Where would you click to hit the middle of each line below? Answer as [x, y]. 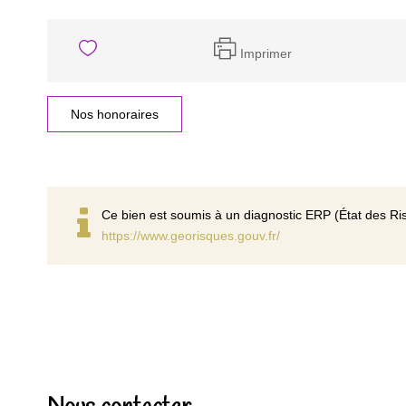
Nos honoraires [115, 114]
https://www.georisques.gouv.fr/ [191, 236]
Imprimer [266, 53]
